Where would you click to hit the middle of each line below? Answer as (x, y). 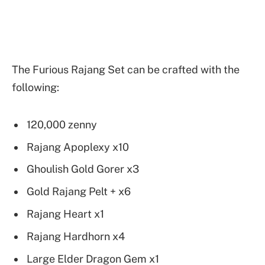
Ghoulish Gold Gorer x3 (83, 169)
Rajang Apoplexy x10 (78, 147)
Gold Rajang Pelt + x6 (79, 192)
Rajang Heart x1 (65, 214)
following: (35, 88)
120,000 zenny (62, 124)
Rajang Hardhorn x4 (76, 237)
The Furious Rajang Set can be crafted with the (126, 70)
